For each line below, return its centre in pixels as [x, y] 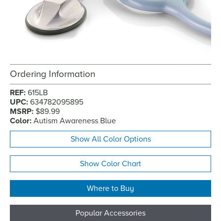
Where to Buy [110, 189]
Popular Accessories [110, 213]
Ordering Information [53, 74]
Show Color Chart [110, 164]
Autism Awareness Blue [75, 121]
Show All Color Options [110, 139]
